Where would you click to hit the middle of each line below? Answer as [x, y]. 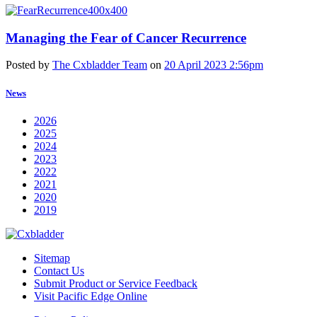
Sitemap [52, 258]
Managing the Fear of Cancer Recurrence [126, 38]
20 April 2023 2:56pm [214, 65]
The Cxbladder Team [100, 65]
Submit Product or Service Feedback [116, 283]
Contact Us [59, 270]
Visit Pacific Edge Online [91, 296]
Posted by [29, 65]
